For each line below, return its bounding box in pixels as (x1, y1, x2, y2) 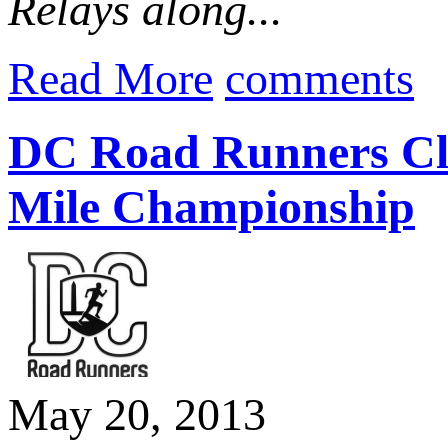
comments (225, 52, 414, 104)
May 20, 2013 (8, 389, 266, 441)
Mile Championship (8, 179, 415, 233)
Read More (8, 52, 213, 104)
